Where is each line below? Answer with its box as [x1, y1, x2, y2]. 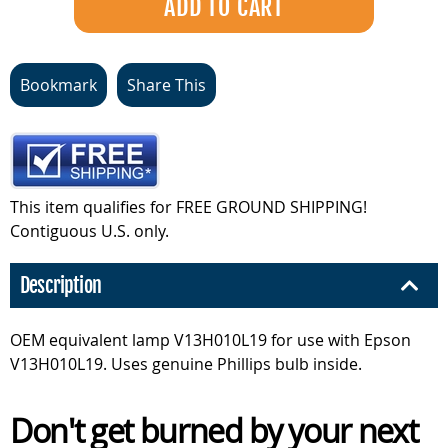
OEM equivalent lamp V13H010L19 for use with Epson [10, 329, 411, 351]
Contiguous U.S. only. [10, 220, 169, 242]
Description [20, 273, 101, 298]
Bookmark [20, 74, 97, 96]
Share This [127, 74, 206, 96]
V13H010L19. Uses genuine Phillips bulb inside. [10, 353, 362, 375]
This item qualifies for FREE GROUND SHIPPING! [10, 196, 367, 218]
